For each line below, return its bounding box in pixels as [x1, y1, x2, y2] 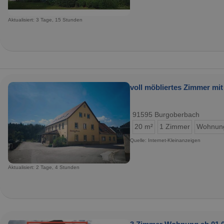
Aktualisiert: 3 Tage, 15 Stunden [8, 16, 82, 22]
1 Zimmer [159, 122, 190, 130]
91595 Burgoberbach [132, 110, 199, 118]
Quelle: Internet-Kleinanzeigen [130, 137, 200, 143]
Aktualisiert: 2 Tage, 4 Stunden [8, 164, 79, 170]
